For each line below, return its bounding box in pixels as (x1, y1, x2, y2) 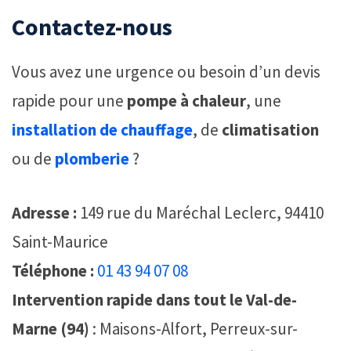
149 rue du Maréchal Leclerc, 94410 (77, 201, 324, 223)
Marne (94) (12, 317, 89, 339)
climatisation (222, 119, 319, 141)
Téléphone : (12, 259, 94, 281)
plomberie (55, 148, 129, 170)
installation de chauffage (12, 119, 193, 141)
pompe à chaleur (127, 90, 246, 112)
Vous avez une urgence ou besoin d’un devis (12, 61, 320, 83)
